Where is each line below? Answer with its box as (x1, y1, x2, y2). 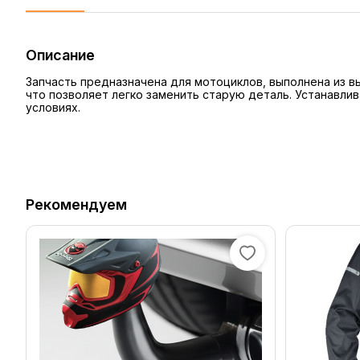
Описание (26, 47, 95, 63)
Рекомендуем (26, 196, 127, 213)
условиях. (26, 100, 80, 114)
